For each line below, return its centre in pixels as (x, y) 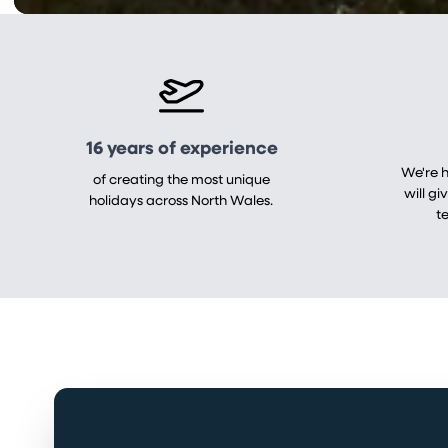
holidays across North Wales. (181, 202)
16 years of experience (181, 150)
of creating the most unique (181, 181)
